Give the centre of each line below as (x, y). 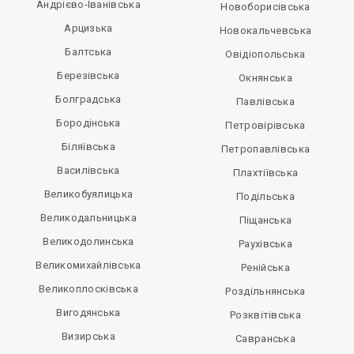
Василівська (88, 171)
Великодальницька (88, 218)
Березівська (88, 76)
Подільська (265, 197)
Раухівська (265, 244)
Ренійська (265, 268)
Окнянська (265, 78)
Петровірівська (265, 126)
